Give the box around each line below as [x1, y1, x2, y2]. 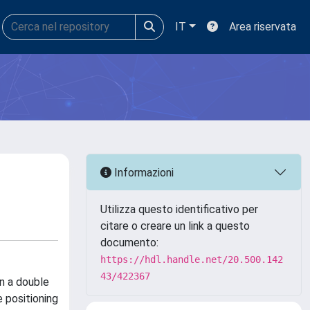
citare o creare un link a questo [100, 219, 250, 232]
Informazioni [111, 165, 174, 179]
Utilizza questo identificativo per [100, 203, 258, 216]
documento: [100, 236, 158, 249]
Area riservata [229, 20, 296, 33]
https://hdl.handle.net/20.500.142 [100, 254, 283, 265]
